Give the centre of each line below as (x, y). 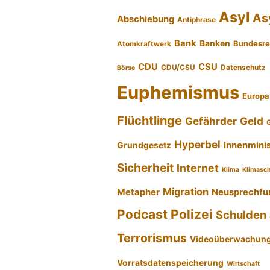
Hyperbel (198, 145)
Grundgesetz (144, 146)
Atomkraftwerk (144, 44)
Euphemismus (178, 93)
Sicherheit (146, 168)
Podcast (143, 215)
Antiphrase (197, 20)
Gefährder (211, 121)
